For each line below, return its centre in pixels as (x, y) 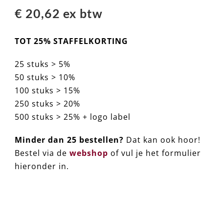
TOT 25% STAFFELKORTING (71, 41)
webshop (88, 153)
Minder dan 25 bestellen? (69, 140)
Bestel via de (42, 153)
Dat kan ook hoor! (162, 140)
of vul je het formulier (154, 153)
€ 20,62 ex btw (58, 13)
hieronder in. (42, 166)
